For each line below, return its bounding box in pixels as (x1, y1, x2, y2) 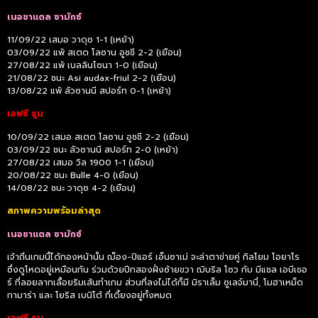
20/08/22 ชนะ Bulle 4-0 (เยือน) (7, 168, 138, 182)
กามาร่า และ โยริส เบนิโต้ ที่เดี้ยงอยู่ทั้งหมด (7, 288, 172, 302)
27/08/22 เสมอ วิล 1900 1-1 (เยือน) (7, 155, 154, 169)
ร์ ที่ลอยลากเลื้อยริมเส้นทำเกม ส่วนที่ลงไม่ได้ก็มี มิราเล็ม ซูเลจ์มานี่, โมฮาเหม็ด (7, 275, 303, 289)
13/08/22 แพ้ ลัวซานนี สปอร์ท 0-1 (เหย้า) (7, 84, 171, 97)
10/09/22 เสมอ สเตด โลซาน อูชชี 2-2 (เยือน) (7, 130, 189, 143)
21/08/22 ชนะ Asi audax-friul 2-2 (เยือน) (7, 71, 176, 84)
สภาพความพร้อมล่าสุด (7, 204, 101, 218)
